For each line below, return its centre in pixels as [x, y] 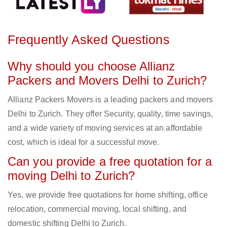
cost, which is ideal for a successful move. [84, 142]
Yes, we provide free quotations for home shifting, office [108, 195]
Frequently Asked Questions [89, 40]
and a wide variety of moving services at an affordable [105, 128]
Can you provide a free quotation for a [110, 162]
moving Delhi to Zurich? [71, 176]
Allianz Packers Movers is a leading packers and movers [110, 100]
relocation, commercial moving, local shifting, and [97, 209]
